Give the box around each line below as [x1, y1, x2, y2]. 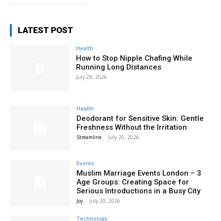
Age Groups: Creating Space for [76, 178, 189, 187]
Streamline [76, 133, 102, 141]
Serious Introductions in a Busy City [76, 186, 201, 196]
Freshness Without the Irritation [76, 122, 187, 132]
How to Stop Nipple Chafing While [76, 53, 193, 63]
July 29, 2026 [76, 73, 108, 80]
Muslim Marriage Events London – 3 [76, 169, 202, 178]
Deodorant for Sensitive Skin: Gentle [76, 113, 204, 123]
